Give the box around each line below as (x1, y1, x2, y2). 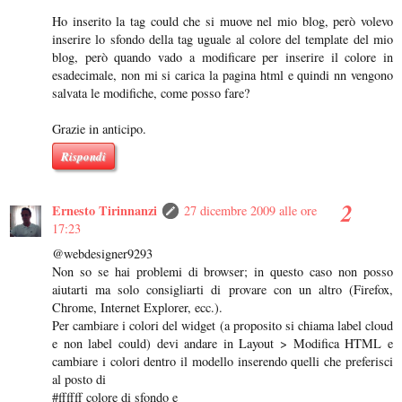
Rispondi (61, 148, 106, 165)
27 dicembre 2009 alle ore (184, 202, 317, 219)
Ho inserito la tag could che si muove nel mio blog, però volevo (52, 13, 393, 31)
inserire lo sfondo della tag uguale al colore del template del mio (52, 31, 393, 48)
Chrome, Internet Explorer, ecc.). (52, 299, 223, 316)
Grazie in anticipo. (52, 120, 146, 138)
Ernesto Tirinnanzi (52, 201, 157, 220)
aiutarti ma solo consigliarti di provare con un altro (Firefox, (52, 281, 393, 298)
